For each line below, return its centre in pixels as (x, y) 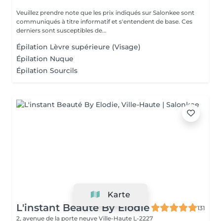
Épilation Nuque (45, 59)
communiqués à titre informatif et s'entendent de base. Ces (104, 21)
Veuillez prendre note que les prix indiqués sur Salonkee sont (105, 13)
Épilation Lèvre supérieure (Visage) (78, 47)
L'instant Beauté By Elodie (83, 208)
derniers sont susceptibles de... (61, 30)
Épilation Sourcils (47, 71)
